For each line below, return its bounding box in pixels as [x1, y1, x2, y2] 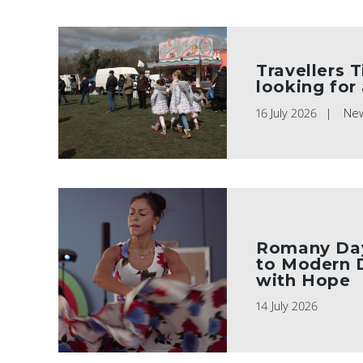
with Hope [256, 270, 351, 290]
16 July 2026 [256, 105, 318, 121]
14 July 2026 [256, 297, 318, 314]
